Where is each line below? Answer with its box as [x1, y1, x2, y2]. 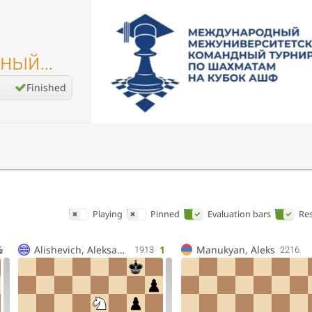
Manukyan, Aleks [196, 243, 276, 257]
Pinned [150, 208, 180, 221]
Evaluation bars [208, 208, 271, 221]
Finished [26, 81, 67, 95]
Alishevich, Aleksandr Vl [116, 243, 125, 257]
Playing [93, 208, 123, 221]
